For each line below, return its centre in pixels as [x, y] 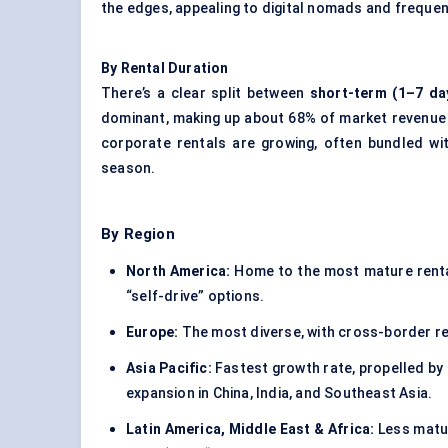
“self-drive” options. [195, 296]
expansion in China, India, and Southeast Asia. [279, 393]
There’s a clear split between [205, 93]
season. [128, 168]
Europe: [152, 332]
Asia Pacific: [169, 368]
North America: [178, 271]
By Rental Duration [165, 68]
